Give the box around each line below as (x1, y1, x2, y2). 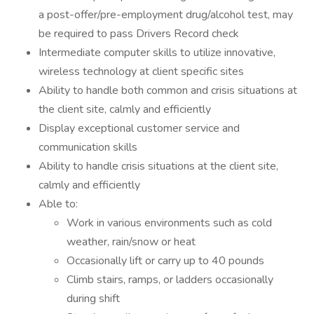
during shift (67, 291, 120, 306)
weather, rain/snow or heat (67, 234, 196, 250)
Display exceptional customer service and (39, 121, 240, 136)
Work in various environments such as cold (67, 215, 272, 231)
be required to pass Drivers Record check (39, 26, 239, 41)
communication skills (39, 139, 137, 155)
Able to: (39, 196, 78, 212)
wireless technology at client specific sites (39, 64, 244, 79)
